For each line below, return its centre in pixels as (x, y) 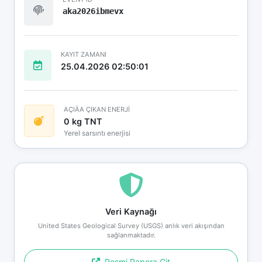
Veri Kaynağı (131, 211)
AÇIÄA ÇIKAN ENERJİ (97, 109)
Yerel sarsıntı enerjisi (97, 133)
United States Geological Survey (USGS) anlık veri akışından (131, 225)
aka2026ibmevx (93, 11)
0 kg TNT (83, 121)
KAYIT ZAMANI (84, 54)
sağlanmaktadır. (131, 235)
